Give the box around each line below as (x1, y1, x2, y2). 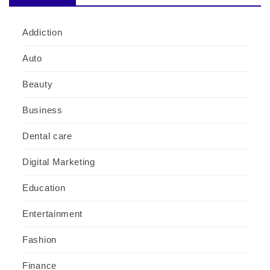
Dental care (22, 130, 72, 141)
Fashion (22, 234, 57, 245)
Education (22, 182, 66, 193)
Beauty (22, 78, 53, 89)
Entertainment (22, 208, 83, 219)
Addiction (22, 27, 63, 37)
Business (22, 104, 63, 115)
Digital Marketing (22, 156, 95, 167)
